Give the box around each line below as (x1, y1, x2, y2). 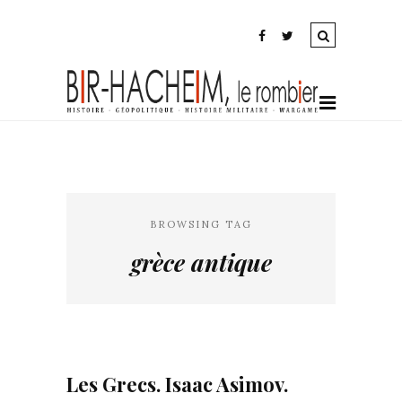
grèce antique (130, 247, 272, 278)
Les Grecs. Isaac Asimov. (66, 371, 288, 398)
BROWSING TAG (150, 218, 252, 231)
